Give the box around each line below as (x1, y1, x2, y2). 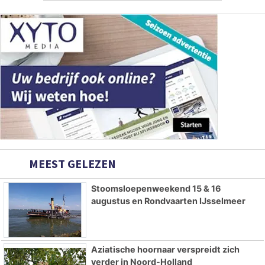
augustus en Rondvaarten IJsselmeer (91, 195, 245, 206)
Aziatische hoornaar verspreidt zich (91, 244, 240, 254)
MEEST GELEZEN (27, 156, 116, 171)
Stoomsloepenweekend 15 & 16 (91, 183, 221, 193)
